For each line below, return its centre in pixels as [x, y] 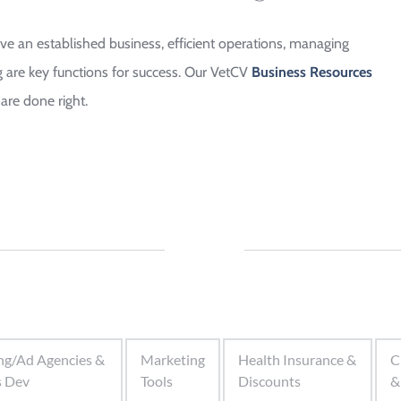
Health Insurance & [297, 359]
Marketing [172, 359]
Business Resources [312, 72]
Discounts [269, 381]
